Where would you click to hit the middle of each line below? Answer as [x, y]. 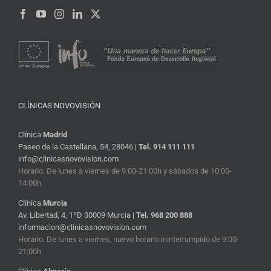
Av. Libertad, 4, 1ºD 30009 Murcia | [77, 215]
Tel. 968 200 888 [164, 215]
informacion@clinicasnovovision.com [82, 227]
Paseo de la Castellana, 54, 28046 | [78, 146]
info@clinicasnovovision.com [68, 158]
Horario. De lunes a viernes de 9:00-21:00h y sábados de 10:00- [125, 171]
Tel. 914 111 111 [167, 146]
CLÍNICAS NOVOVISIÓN [59, 105]
